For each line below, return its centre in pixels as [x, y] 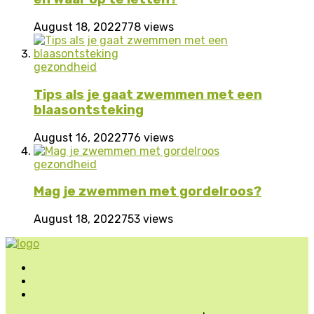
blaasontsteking [89, 110]
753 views [147, 219]
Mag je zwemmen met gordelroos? [148, 192]
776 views [148, 137]
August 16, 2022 [77, 137]
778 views [148, 27]
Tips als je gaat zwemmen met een [148, 94]
